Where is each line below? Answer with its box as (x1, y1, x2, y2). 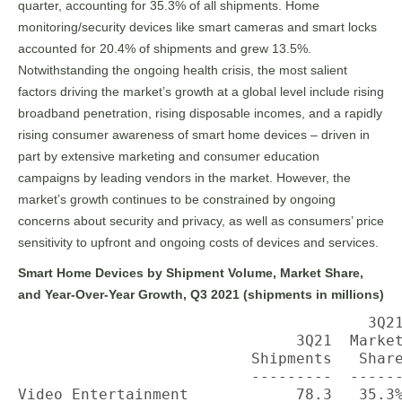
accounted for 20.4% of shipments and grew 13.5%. (18, 41, 311, 56)
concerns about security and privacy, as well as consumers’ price (18, 214, 384, 228)
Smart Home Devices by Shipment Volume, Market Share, (18, 266, 363, 280)
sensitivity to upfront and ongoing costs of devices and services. (18, 235, 379, 249)
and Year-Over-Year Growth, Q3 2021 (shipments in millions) (18, 287, 384, 301)
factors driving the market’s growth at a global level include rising (18, 84, 384, 99)
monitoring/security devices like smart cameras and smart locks (18, 20, 377, 34)
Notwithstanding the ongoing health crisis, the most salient (18, 63, 347, 77)
